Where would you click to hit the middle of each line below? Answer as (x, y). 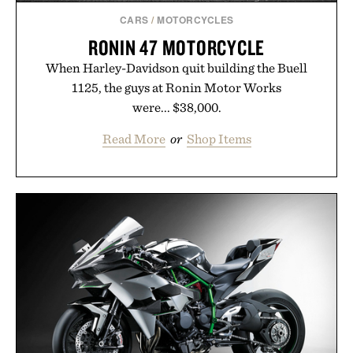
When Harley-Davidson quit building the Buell (176, 68)
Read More (134, 139)
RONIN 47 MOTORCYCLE (176, 48)
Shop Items (219, 139)
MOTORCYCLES (195, 20)
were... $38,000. (176, 108)
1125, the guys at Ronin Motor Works (176, 88)
